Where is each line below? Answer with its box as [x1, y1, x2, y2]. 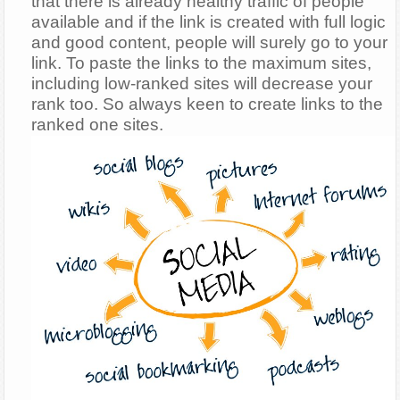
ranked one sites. [31, 115, 164, 135]
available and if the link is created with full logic [31, 12, 387, 32]
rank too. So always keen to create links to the [31, 95, 384, 114]
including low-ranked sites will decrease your [31, 74, 373, 94]
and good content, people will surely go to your [31, 33, 388, 53]
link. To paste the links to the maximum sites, [31, 54, 372, 73]
